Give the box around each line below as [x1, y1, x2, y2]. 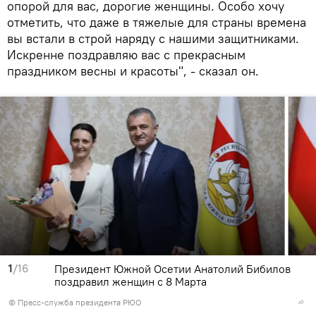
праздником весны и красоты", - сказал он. [7, 63, 259, 80]
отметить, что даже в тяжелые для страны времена [7, 14, 306, 31]
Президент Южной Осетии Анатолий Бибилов [54, 262, 291, 276]
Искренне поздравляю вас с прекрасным [7, 47, 245, 63]
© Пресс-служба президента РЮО [8, 297, 142, 308]
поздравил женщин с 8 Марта [54, 274, 207, 289]
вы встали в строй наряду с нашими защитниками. [7, 30, 299, 47]
